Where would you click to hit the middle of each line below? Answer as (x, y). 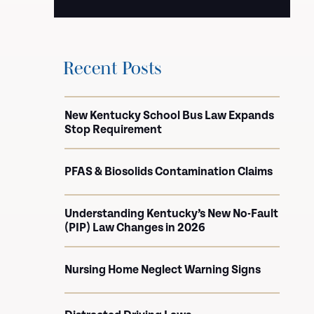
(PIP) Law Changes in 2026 (135, 228)
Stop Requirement (113, 130)
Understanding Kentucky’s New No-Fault (171, 214)
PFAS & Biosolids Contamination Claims (169, 172)
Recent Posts (112, 68)
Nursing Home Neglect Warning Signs (163, 270)
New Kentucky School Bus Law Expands (169, 116)
